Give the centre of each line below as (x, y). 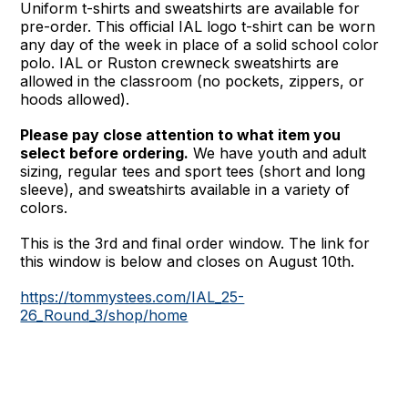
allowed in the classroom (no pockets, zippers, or (193, 82)
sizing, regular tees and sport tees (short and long (193, 172)
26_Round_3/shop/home (104, 316)
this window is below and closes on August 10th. (188, 262)
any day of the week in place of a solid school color (200, 45)
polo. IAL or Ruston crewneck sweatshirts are (180, 63)
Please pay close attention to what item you (181, 135)
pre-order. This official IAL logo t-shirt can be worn (198, 27)
